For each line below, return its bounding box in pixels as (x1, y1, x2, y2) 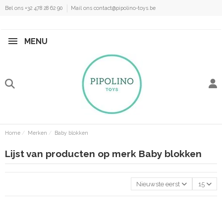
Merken (27, 130, 47, 136)
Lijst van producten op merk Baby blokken (4, 148, 202, 159)
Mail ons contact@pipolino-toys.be (70, 4, 156, 11)
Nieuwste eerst (136, 180, 180, 188)
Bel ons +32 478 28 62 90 (4, 4, 64, 11)
